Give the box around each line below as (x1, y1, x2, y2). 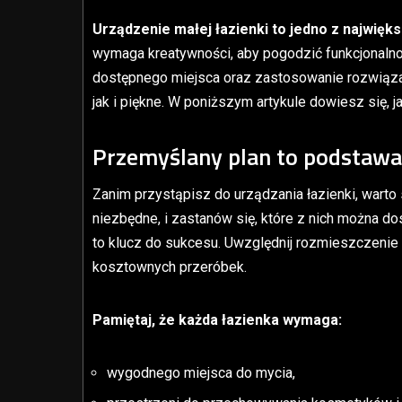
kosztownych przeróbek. (92, 258, 247, 275)
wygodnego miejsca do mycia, (107, 363, 295, 381)
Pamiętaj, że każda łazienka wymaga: (92, 310, 342, 328)
